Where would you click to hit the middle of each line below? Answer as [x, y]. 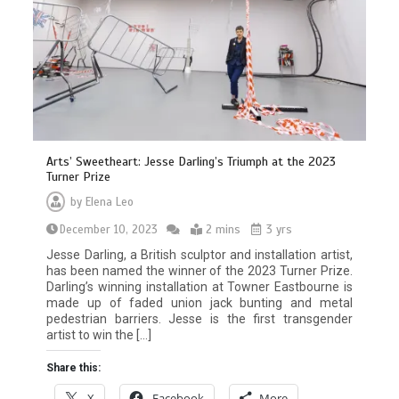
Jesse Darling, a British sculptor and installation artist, [199, 254]
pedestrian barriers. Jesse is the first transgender [199, 318]
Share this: [74, 367]
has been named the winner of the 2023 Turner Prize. [199, 270]
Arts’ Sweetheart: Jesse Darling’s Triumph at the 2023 [191, 161]
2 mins [224, 229]
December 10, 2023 [109, 229]
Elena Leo [110, 202]
